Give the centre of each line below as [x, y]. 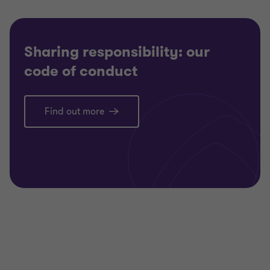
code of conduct [81, 71]
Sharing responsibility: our [117, 52]
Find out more [74, 111]
